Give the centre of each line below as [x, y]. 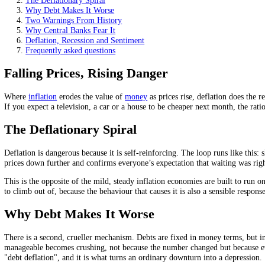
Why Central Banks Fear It [78, 122]
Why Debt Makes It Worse [77, 100]
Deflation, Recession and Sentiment [94, 133]
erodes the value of [101, 195]
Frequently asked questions [78, 145]
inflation [47, 195]
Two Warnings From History [82, 111]
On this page [28, 57]
